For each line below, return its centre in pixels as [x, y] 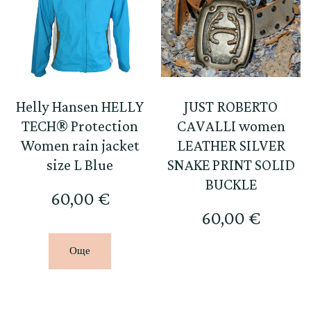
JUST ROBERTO [231, 107]
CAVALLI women [231, 126]
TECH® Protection [80, 126]
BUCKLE [231, 185]
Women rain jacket [80, 146]
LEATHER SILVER [231, 146]
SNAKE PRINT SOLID [231, 165]
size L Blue [80, 165]
